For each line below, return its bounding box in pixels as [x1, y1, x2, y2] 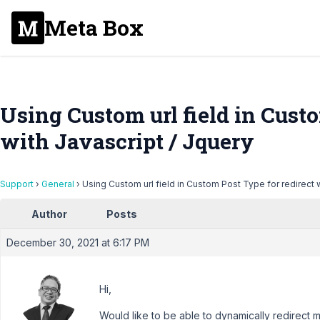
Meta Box [44, 14, 144, 41]
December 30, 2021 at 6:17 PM [6, 236, 149, 249]
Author [31, 208, 67, 220]
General [41, 179, 74, 189]
